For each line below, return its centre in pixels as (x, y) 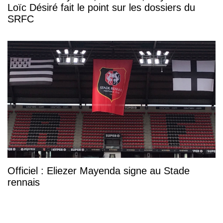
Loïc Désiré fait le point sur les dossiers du (101, 7)
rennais (24, 182)
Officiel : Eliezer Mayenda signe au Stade (99, 170)
